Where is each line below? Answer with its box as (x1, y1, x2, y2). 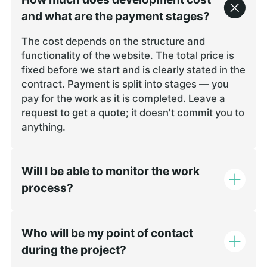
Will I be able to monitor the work (21, 164, 200, 179)
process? (21, 181, 73, 195)
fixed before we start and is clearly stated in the (21, 64, 246, 76)
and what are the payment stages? (21, 8, 210, 23)
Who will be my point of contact (21, 225, 193, 240)
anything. (21, 121, 66, 133)
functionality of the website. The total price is (21, 49, 234, 62)
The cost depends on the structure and (21, 35, 205, 48)
